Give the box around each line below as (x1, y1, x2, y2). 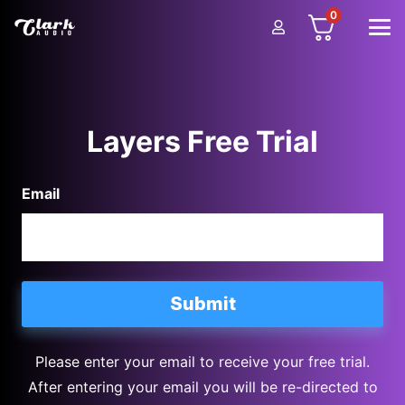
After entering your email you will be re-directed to (27, 377, 378, 396)
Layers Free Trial (87, 123, 318, 159)
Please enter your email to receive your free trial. (35, 352, 370, 371)
